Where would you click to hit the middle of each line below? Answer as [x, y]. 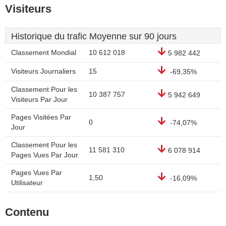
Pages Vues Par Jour [45, 155]
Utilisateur [27, 183]
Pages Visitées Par [41, 117]
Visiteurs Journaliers [43, 71]
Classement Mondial [44, 53]
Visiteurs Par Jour [39, 100]
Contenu [27, 212]
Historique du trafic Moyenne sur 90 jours [94, 36]
